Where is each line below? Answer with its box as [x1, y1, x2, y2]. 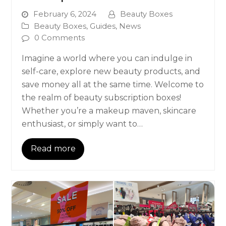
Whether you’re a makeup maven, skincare [22, 105, 197, 116]
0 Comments [34, 33, 85, 43]
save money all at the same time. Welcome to [22, 79, 204, 89]
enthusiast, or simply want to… [22, 119, 143, 129]
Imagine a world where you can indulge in [22, 53, 193, 63]
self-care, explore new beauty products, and [22, 66, 201, 76]
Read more [30, 144, 76, 154]
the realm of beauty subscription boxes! [22, 92, 182, 102]
